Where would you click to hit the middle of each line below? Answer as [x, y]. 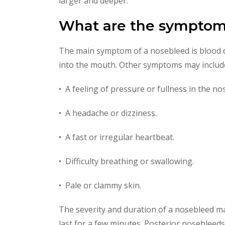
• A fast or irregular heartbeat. [117, 137]
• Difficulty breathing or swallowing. [126, 161]
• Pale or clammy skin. [100, 185]
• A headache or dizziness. [108, 113]
